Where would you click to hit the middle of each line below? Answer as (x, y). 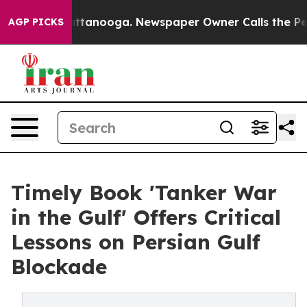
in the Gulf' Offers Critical (146, 217)
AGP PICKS (36, 22)
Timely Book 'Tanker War (144, 193)
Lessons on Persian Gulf (136, 242)
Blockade (59, 267)
